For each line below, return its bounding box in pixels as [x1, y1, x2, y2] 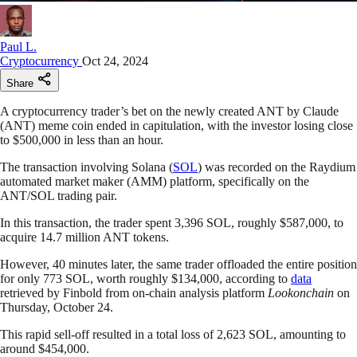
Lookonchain [265, 285, 337, 300]
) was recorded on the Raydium [198, 159, 355, 174]
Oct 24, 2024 [82, 53, 148, 68]
